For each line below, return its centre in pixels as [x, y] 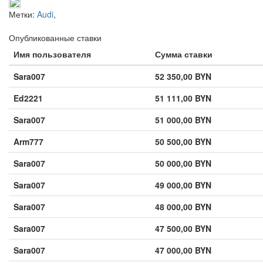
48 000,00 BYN [183, 206]
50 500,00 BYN [183, 141]
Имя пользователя [52, 54]
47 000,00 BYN [183, 250]
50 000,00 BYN [183, 163]
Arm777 [28, 141]
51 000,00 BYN [183, 119]
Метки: [23, 14]
